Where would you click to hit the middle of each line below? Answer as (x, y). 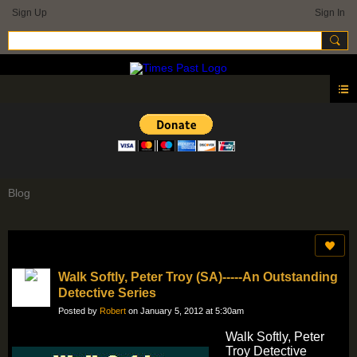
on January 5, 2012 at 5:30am (185, 311)
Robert (113, 311)
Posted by (79, 311)
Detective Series (107, 293)
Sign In (330, 13)
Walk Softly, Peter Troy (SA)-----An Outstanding (198, 277)
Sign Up (29, 13)
